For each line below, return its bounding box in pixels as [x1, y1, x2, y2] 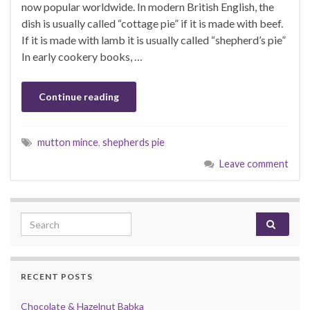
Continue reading [39, 91, 119, 103]
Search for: [20, 213, 77, 227]
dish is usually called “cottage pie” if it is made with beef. [21, 17, 283, 30]
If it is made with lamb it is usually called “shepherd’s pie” [21, 33, 286, 47]
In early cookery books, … [21, 50, 143, 64]
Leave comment [219, 158, 289, 170]
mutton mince [37, 136, 98, 149]
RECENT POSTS [21, 271, 93, 282]
